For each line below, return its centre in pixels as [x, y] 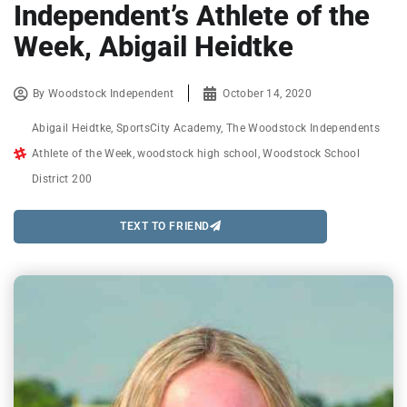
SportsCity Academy [169, 128]
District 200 [62, 179]
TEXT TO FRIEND [165, 227]
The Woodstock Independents [303, 128]
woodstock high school [198, 153]
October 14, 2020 [268, 93]
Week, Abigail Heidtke [154, 46]
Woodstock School [312, 153]
